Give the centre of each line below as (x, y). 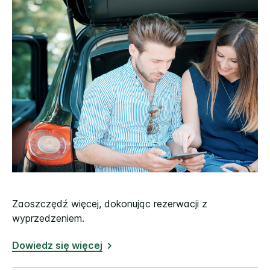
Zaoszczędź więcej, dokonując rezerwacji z (110, 204)
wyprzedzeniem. (48, 218)
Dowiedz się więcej (57, 246)
